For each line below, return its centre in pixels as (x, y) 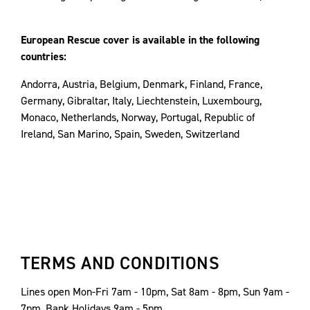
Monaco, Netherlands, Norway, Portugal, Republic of (138, 117)
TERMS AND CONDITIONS (120, 263)
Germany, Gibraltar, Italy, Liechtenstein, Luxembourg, (141, 101)
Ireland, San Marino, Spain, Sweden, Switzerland (130, 134)
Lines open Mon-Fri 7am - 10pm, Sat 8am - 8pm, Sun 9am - (155, 292)
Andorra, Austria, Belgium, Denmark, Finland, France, (142, 84)
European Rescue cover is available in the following (140, 40)
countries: (44, 56)
